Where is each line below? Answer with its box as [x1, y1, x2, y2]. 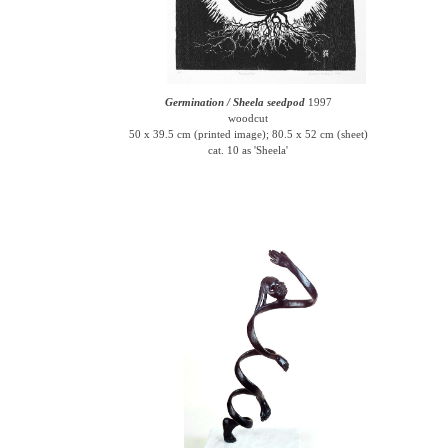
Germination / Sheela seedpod [164, 96, 305, 108]
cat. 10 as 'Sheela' [208, 144, 289, 156]
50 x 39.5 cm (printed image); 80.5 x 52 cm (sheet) [128, 128, 368, 140]
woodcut [228, 112, 269, 124]
